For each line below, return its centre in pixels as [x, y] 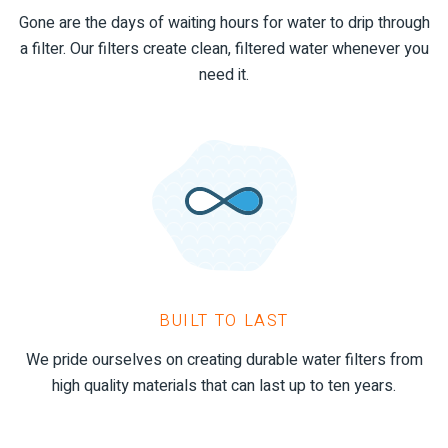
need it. [224, 74]
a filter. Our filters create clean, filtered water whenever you [224, 48]
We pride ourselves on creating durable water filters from [224, 359]
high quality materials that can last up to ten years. [224, 385]
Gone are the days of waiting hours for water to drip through [224, 22]
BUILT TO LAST [224, 320]
